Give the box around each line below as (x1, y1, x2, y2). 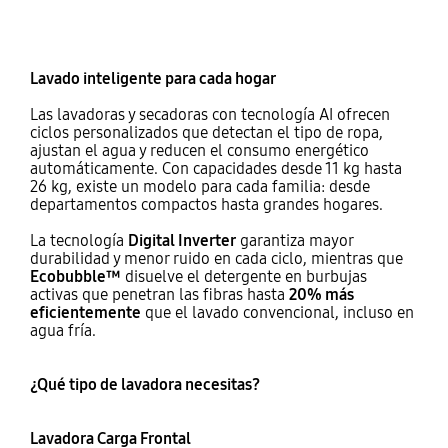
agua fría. (29, 321, 96, 341)
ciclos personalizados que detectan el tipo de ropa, (29, 123, 383, 143)
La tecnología (29, 231, 128, 251)
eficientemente (29, 303, 141, 323)
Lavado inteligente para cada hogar (29, 69, 276, 89)
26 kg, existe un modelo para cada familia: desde (29, 177, 370, 197)
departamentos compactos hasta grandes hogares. (29, 195, 383, 215)
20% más (288, 285, 354, 305)
